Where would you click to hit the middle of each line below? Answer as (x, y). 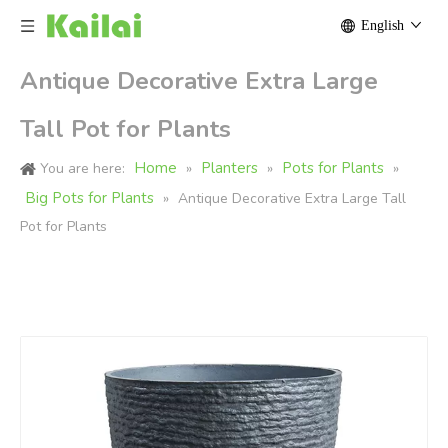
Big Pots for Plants (89, 198)
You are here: (82, 168)
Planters (229, 168)
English (382, 25)
